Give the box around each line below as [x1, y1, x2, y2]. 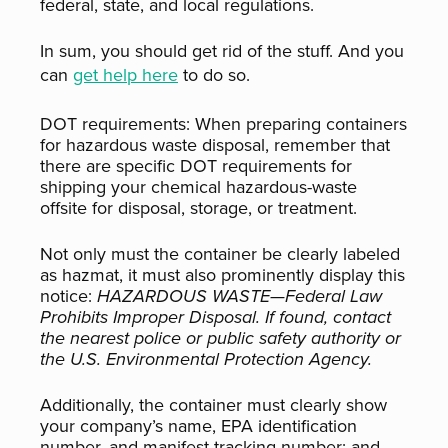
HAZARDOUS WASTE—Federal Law [97, 283, 382, 309]
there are [40, 153, 116, 179]
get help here [73, 62, 178, 88]
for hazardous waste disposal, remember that [40, 132, 390, 158]
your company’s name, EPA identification [40, 413, 357, 439]
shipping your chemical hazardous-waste [40, 174, 357, 200]
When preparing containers [190, 111, 407, 137]
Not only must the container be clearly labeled [40, 241, 400, 267]
